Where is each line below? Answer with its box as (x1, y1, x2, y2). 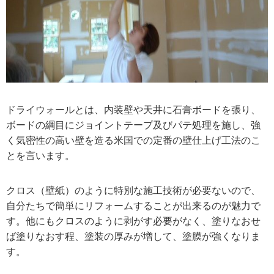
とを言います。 (6, 150, 75, 161)
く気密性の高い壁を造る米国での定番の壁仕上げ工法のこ (6, 135, 261, 146)
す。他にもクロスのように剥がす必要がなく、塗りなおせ (6, 216, 261, 227)
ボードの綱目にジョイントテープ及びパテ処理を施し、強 (6, 120, 261, 131)
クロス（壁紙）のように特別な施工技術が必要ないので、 (6, 185, 261, 196)
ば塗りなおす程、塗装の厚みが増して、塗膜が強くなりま (6, 231, 261, 242)
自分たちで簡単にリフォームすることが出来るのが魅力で (6, 201, 261, 212)
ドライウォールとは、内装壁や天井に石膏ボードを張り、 (6, 105, 261, 116)
